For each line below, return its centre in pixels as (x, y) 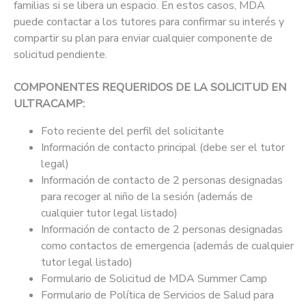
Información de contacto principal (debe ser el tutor (163, 148)
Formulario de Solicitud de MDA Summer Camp (154, 279)
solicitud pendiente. (60, 55)
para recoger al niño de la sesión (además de (147, 197)
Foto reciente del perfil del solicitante (133, 131)
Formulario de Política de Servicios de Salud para (157, 295)
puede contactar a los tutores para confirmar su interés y (149, 22)
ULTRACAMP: (49, 104)
